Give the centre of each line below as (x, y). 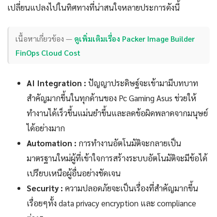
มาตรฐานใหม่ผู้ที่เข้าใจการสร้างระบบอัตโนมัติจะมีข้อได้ (117, 158)
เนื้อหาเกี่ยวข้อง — (45, 38)
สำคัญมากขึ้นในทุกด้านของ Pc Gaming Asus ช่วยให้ (111, 98)
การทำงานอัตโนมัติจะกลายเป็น (129, 143)
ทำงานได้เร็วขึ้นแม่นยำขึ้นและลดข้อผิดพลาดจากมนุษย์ (117, 113)
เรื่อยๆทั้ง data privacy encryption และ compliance (111, 203)
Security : (45, 188)
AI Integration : (56, 83)
